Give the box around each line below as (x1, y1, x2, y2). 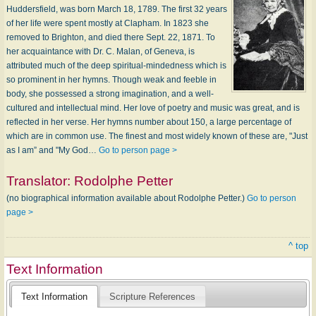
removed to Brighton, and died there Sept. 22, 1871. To (6, 32, 215, 42)
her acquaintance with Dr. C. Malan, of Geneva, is (6, 46, 195, 56)
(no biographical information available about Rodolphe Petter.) (6, 193, 247, 203)
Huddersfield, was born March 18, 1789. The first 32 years (6, 4, 227, 14)
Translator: (6, 173, 74, 188)
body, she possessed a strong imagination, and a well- (6, 88, 214, 99)
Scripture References (109, 291, 196, 302)
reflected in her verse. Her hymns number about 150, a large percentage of (6, 116, 291, 127)
